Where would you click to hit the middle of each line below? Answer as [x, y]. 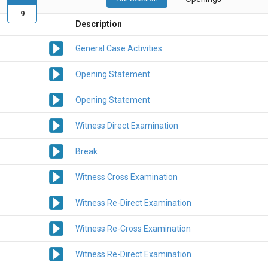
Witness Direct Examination [127, 126]
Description [99, 24]
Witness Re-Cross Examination [133, 229]
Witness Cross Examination [127, 177]
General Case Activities [119, 49]
